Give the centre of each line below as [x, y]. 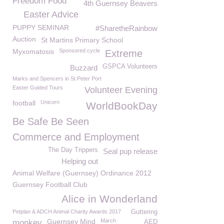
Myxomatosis [33, 51]
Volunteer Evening [121, 90]
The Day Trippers [73, 150]
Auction [24, 39]
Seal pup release [130, 151]
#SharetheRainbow [126, 28]
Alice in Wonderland [109, 199]
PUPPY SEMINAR [41, 27]
